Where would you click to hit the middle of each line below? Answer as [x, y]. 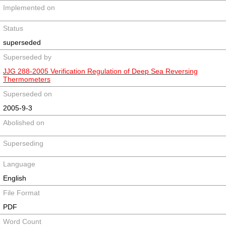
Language [19, 164]
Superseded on [27, 94]
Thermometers [27, 79]
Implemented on [29, 8]
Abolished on [24, 123]
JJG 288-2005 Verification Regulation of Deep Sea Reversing [100, 71]
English [15, 178]
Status [13, 28]
